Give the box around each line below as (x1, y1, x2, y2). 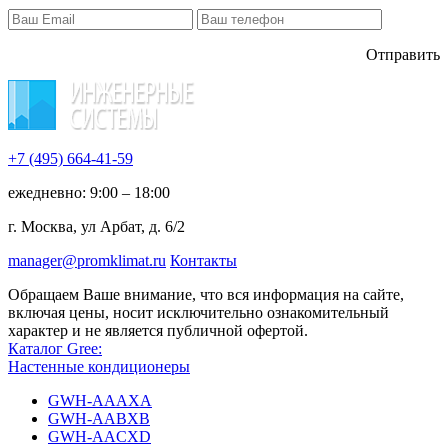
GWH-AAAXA (48, 391, 152, 409)
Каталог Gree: (8, 339, 102, 357)
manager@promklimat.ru (8, 251, 166, 269)
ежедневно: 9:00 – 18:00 (8, 183, 170, 201)
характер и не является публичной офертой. (8, 321, 308, 339)
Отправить (366, 45, 440, 63)
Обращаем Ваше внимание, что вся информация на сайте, (8, 285, 404, 303)
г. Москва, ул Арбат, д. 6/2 (8, 217, 185, 235)
